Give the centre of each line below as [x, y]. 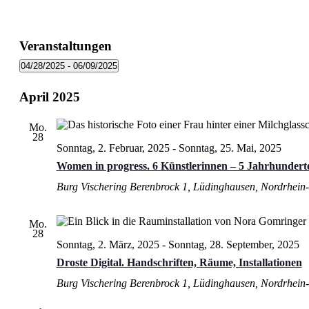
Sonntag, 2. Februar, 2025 [113, 148]
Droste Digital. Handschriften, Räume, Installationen [179, 262]
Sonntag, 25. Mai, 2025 [230, 148]
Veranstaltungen [65, 46]
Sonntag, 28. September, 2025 [233, 244]
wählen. [36, 90]
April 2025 [49, 97]
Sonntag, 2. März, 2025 [108, 244]
